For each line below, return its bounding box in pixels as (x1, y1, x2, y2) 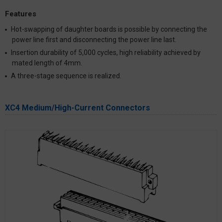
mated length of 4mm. (12, 58, 82, 67)
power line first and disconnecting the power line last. (12, 35, 176, 44)
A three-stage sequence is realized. (11, 71, 122, 80)
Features (5, 9, 36, 19)
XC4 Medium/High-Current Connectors (5, 103, 150, 112)
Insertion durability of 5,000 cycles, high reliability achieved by (11, 48, 201, 56)
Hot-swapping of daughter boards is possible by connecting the (11, 25, 208, 33)
